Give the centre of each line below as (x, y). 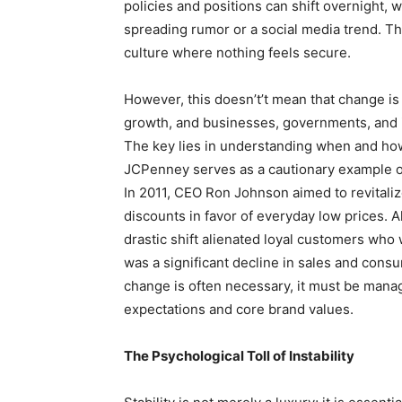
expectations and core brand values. (239, 309)
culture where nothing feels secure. (237, 52)
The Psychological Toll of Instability (239, 355)
